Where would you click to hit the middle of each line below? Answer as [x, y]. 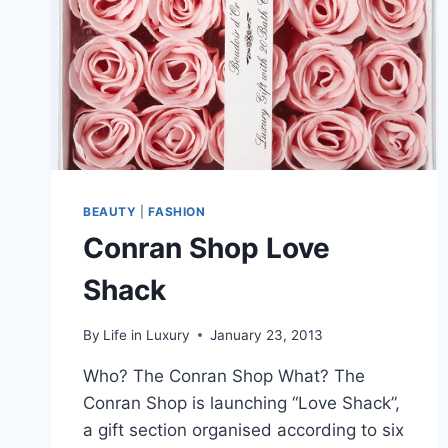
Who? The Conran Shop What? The [224, 375]
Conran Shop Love [206, 248]
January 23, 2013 [267, 334]
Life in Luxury [147, 334]
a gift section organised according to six [243, 429]
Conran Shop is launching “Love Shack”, [241, 402]
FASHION [177, 212]
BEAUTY [110, 212]
